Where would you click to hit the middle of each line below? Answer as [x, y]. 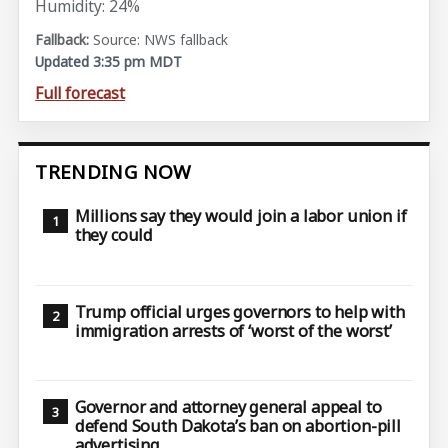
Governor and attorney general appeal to [228, 407]
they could [114, 235]
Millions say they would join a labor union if [240, 216]
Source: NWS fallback [161, 39]
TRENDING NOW [113, 171]
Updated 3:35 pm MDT [109, 61]
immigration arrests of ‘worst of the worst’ [233, 330]
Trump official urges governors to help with [239, 311]
